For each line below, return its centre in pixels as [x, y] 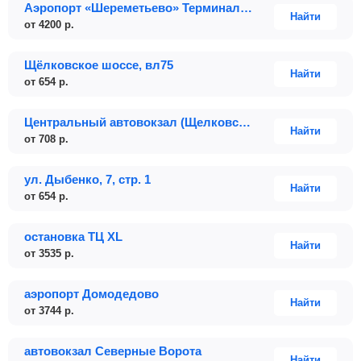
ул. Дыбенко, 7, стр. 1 [87, 179]
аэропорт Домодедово [91, 294]
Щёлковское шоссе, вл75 [99, 65]
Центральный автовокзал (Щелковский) [245, 122]
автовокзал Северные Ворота [113, 351]
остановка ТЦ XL [73, 237]
